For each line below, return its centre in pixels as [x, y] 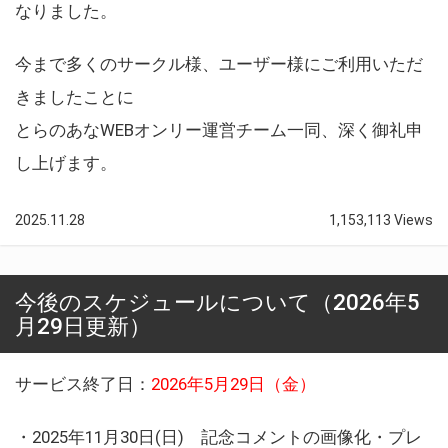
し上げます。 [66, 162]
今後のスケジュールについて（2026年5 [217, 301]
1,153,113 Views [381, 219]
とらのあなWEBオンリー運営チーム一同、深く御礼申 [219, 129]
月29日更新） [83, 325]
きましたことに [74, 96]
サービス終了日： [83, 383]
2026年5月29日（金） [233, 383]
